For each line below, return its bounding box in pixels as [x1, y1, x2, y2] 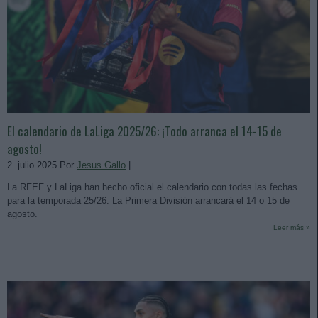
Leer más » [273, 223, 310, 231]
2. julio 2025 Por [7, 159, 77, 170]
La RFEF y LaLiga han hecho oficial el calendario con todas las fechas [7, 181, 297, 192]
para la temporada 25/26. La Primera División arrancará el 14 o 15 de [7, 194, 290, 206]
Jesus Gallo [77, 159, 126, 170]
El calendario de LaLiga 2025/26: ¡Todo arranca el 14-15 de [7, 121, 282, 140]
